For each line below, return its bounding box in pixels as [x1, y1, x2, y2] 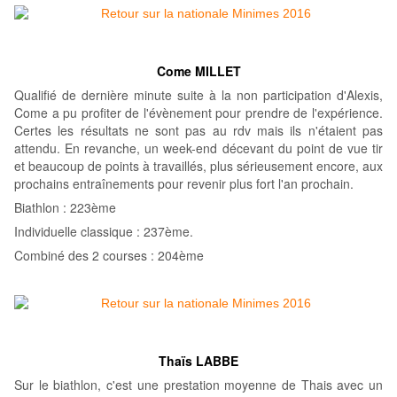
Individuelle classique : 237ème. [14, 222, 197, 241]
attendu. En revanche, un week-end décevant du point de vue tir [14, 139, 383, 158]
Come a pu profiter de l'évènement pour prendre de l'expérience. [14, 104, 383, 122]
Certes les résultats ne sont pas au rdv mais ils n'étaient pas [14, 121, 383, 140]
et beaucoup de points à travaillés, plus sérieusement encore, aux [14, 157, 383, 175]
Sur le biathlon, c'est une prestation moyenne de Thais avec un [14, 376, 383, 394]
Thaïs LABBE [159, 352, 238, 370]
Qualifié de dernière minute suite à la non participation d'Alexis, [14, 86, 383, 105]
